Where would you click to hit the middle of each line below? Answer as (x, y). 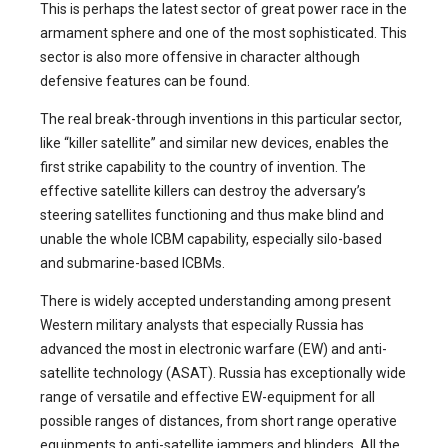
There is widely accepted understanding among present (215, 300)
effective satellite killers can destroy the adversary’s (203, 190)
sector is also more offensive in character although (200, 56)
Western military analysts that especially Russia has (202, 324)
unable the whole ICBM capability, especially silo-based (211, 238)
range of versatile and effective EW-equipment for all (207, 396)
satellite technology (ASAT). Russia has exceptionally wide (223, 372)
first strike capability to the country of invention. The (203, 166)
